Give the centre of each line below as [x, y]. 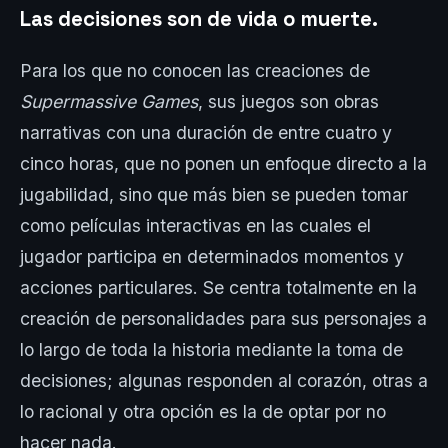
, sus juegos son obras [288, 102]
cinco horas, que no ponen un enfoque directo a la [223, 164]
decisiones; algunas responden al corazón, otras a [224, 381]
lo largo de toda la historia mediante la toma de [211, 350]
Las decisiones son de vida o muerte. [199, 18]
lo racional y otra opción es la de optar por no [203, 412]
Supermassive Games [109, 102]
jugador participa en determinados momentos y [212, 257]
